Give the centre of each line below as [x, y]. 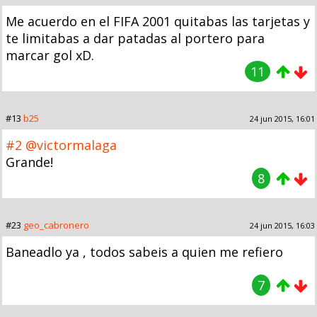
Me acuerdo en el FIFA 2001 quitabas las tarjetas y [158, 21]
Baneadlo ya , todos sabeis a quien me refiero [144, 252]
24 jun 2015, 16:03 [282, 225]
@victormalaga [71, 145]
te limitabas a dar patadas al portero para [135, 38]
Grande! [29, 162]
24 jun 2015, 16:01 [282, 118]
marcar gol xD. [50, 55]
